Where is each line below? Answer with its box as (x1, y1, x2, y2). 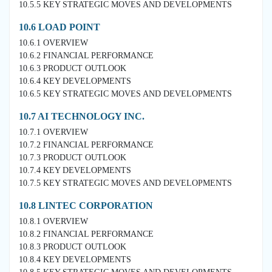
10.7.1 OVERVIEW (19, 127, 88, 137)
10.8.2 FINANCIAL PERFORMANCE (19, 229, 154, 239)
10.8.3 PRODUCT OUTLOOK (19, 242, 126, 251)
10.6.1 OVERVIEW (19, 38, 88, 47)
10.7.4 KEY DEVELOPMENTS (19, 165, 131, 175)
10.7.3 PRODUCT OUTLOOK (19, 152, 126, 162)
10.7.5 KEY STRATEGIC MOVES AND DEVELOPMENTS (19, 178, 232, 188)
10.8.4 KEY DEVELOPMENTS (19, 254, 131, 264)
